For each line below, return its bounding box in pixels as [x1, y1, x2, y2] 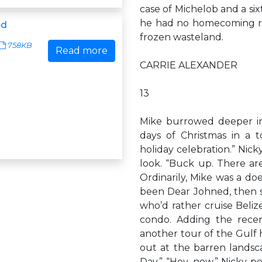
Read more [56, 45, 108, 56]
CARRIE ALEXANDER [140, 60, 237, 71]
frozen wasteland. [140, 32, 223, 43]
